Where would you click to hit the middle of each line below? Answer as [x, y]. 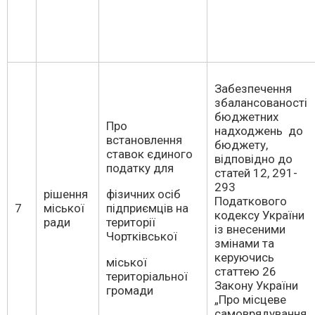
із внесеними [250, 229]
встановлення [144, 140]
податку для [140, 168]
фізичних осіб [143, 194]
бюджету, [241, 145]
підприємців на [147, 208]
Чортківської [142, 236]
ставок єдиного [149, 154]
